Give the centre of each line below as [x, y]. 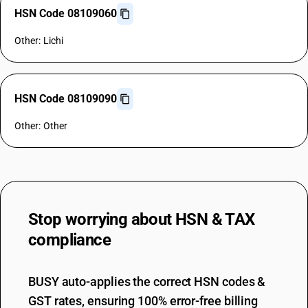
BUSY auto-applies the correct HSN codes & [147, 282]
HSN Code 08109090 [66, 99]
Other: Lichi [39, 41]
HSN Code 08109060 [66, 13]
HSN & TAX [215, 219]
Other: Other [41, 126]
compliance [70, 240]
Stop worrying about [102, 219]
